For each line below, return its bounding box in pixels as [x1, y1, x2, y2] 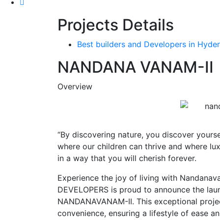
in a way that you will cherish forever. [57, 153, 196, 163]
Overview [57, 81, 92, 91]
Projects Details [57, 15, 174, 34]
